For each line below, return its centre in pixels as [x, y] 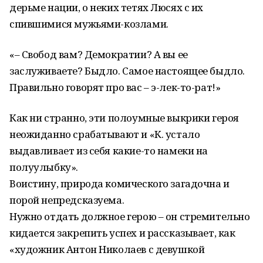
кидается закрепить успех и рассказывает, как [122, 233]
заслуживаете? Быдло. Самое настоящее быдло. [127, 71]
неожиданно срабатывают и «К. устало [105, 134]
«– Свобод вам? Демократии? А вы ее [99, 54]
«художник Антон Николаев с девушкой [107, 249]
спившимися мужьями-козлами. [89, 24]
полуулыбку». [44, 167]
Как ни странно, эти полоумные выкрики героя [124, 118]
